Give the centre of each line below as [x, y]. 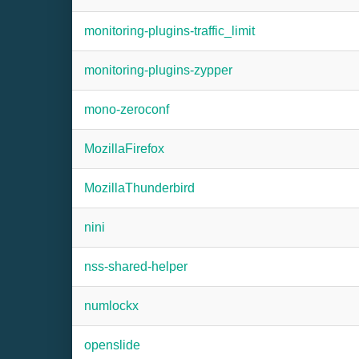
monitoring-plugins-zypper [158, 70]
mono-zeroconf [127, 109]
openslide [112, 345]
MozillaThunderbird [139, 188]
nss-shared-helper [136, 266]
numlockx [111, 306]
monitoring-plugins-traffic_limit [169, 31]
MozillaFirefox [124, 149]
